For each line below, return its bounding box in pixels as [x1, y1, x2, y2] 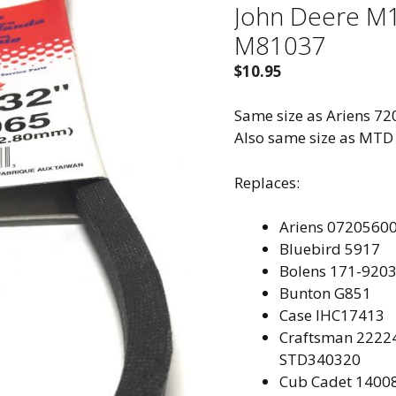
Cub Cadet [278, 371, 355, 392]
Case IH [278, 305, 331, 326]
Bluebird [278, 239, 345, 260]
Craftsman [278, 327, 356, 348]
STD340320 [278, 349, 361, 370]
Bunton [278, 283, 334, 304]
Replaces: [233, 171, 300, 193]
